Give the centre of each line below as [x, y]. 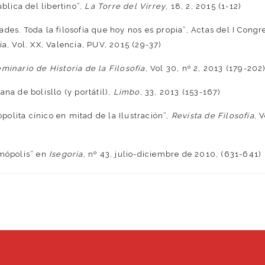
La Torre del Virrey [124, 7]
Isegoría [66, 154]
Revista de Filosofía [213, 116]
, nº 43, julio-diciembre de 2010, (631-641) [172, 154]
